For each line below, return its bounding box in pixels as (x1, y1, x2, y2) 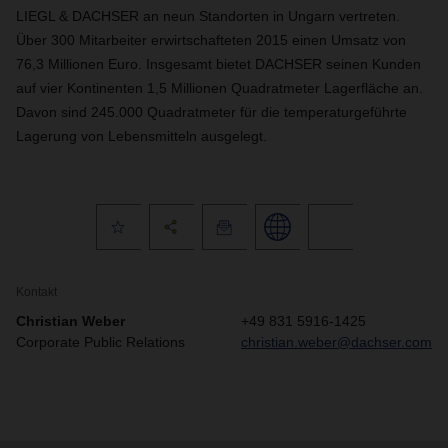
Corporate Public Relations (16, 334, 185, 350)
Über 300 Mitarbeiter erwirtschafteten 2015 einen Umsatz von (16, 32, 406, 48)
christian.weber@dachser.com (241, 334, 432, 350)
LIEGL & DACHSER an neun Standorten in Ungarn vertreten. (16, 8, 400, 24)
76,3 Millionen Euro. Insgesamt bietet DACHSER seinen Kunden (16, 56, 421, 72)
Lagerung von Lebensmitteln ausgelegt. (16, 128, 267, 144)
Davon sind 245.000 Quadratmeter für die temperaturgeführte (16, 104, 407, 120)
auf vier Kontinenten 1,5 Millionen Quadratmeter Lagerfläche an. (16, 80, 423, 96)
